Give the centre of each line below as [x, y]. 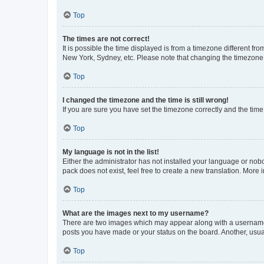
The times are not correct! [106, 39]
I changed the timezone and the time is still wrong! [146, 100]
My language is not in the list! [111, 152]
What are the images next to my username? [136, 213]
